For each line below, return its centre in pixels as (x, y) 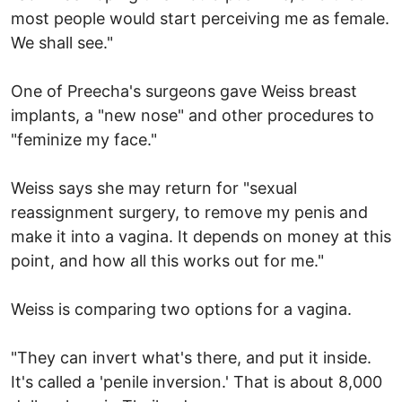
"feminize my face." (84, 139)
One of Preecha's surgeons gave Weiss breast (184, 91)
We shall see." (62, 42)
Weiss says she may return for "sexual (154, 188)
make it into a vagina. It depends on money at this (201, 236)
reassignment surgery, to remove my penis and (189, 212)
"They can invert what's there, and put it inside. (191, 357)
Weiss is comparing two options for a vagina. (181, 309)
